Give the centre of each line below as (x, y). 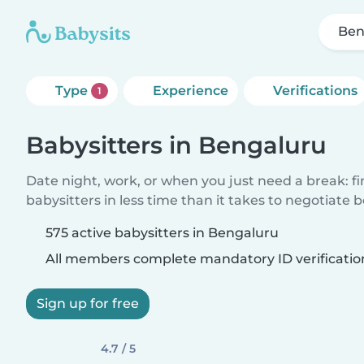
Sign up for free (88, 303)
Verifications (315, 91)
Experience (190, 91)
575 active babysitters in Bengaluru (162, 233)
